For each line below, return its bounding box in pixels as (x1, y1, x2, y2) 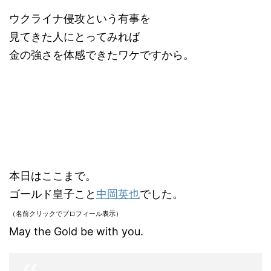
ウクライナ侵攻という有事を (9, 11, 151, 25)
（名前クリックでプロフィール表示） (9, 209, 122, 218)
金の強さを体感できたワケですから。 (9, 48, 194, 61)
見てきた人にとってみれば (9, 30, 140, 43)
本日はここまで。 (9, 169, 96, 182)
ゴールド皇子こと (9, 187, 96, 200)
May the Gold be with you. (9, 224, 146, 238)
